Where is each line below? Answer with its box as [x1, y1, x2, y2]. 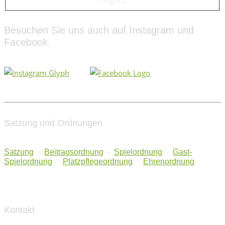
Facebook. [4, 37, 51, 48]
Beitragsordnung [44, 148, 103, 157]
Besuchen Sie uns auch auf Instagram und [4, 25, 194, 36]
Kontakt [4, 205, 35, 215]
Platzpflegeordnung [63, 157, 133, 166]
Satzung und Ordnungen [4, 118, 102, 128]
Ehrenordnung [143, 157, 194, 166]
